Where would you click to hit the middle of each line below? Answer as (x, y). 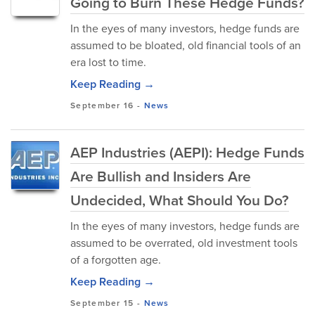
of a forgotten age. (116, 260)
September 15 (102, 303)
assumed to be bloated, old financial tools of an (186, 45)
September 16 (102, 105)
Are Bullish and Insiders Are (161, 176)
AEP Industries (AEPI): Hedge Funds (187, 152)
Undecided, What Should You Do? (180, 200)
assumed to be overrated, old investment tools (184, 243)
